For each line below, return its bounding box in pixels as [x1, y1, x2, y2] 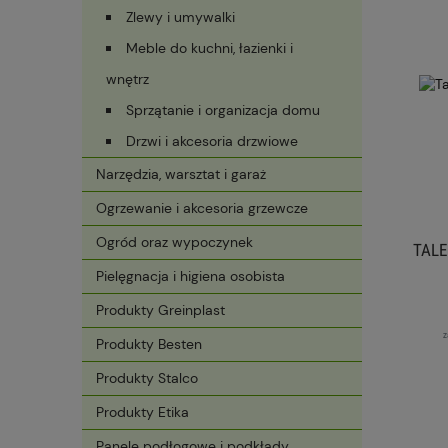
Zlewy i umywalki [126, 8, 235, 27]
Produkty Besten [96, 335, 202, 354]
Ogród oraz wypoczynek [96, 233, 253, 252]
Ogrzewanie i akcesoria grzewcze [96, 199, 308, 218]
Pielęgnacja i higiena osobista [96, 267, 285, 286]
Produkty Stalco [96, 369, 198, 388]
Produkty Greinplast [96, 301, 225, 320]
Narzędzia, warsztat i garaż [96, 165, 266, 184]
